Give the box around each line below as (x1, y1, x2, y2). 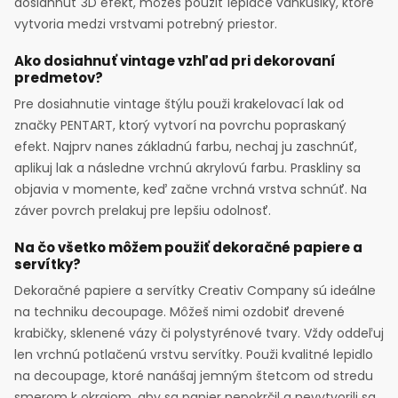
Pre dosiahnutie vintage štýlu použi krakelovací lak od (14, 94, 344, 113)
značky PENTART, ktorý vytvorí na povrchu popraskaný (14, 115, 346, 134)
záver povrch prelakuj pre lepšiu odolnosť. (14, 201, 271, 219)
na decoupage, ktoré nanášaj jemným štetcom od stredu (14, 366, 373, 385)
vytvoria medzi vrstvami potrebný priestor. (14, 14, 277, 33)
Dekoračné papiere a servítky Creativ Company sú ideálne (14, 281, 376, 299)
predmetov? (14, 68, 103, 87)
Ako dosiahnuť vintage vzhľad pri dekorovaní (14, 51, 336, 70)
